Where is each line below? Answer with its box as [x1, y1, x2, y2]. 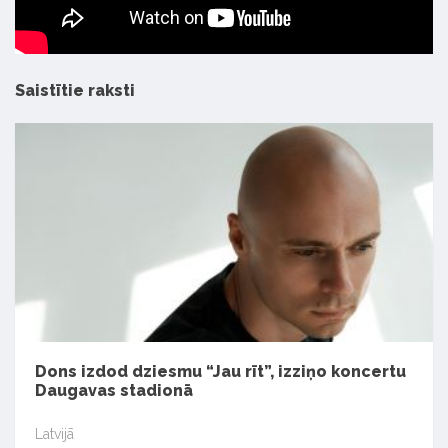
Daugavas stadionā [35, 380, 193, 400]
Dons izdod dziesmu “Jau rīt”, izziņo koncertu [35, 361, 406, 381]
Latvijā [35, 426, 74, 443]
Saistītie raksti [15, 81, 135, 101]
